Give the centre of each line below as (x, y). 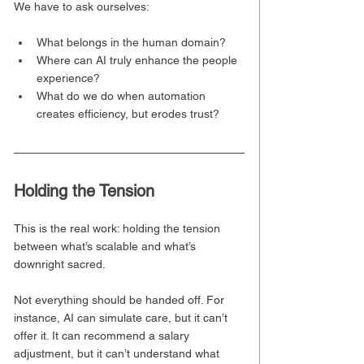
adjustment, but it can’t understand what (118, 354)
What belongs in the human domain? (131, 43)
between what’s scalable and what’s (106, 247)
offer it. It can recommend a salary (103, 336)
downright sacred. (60, 264)
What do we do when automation (123, 96)
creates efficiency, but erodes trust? (128, 114)
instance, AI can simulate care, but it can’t (122, 318)
